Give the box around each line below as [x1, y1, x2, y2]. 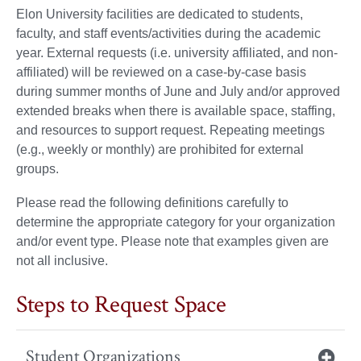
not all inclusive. [16, 253, 108, 268]
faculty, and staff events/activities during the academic [16, 26, 321, 40]
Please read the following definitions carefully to [16, 195, 288, 210]
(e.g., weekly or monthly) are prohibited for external [16, 142, 304, 156]
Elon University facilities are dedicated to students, [16, 6, 303, 21]
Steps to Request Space [16, 288, 226, 321]
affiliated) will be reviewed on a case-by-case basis [16, 64, 306, 79]
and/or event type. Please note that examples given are [16, 234, 329, 248]
